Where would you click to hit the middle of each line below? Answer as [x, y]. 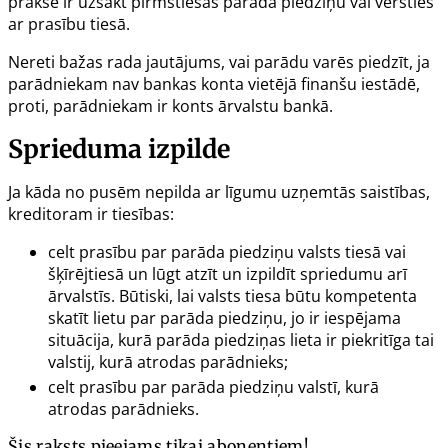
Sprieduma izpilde [119, 148]
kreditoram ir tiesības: [91, 213]
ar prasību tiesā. [69, 23]
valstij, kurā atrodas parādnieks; [168, 361]
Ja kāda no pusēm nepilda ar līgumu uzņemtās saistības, [219, 191]
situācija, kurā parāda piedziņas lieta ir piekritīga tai [241, 339]
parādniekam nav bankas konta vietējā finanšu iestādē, [214, 83]
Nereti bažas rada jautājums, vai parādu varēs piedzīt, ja [219, 61]
